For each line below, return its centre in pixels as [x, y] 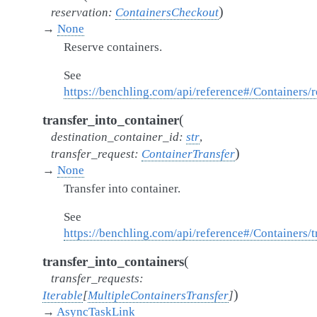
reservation [80, 12]
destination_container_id [115, 137]
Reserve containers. [113, 47]
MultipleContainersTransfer [158, 295]
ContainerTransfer [188, 154]
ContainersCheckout [167, 12]
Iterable [63, 295]
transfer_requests [95, 278]
